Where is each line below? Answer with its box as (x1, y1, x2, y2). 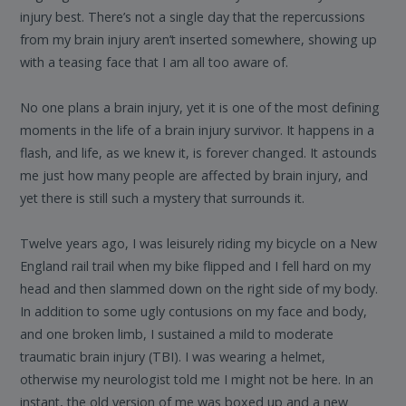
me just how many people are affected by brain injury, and (20, 167, 369, 185)
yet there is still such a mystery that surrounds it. (20, 189, 305, 208)
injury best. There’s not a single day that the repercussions (20, 8, 366, 26)
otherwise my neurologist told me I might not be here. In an (20, 371, 374, 389)
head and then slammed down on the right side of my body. (20, 280, 379, 298)
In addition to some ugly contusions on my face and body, (20, 303, 368, 321)
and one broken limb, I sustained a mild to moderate (20, 325, 334, 343)
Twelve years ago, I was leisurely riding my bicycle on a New (20, 235, 378, 253)
